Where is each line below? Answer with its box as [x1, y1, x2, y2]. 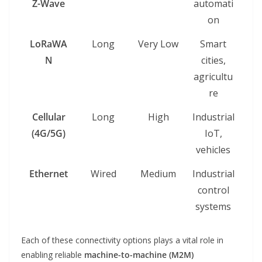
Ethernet [29, 167, 68, 181]
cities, [201, 54, 226, 67]
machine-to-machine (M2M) [84, 249, 194, 261]
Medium [140, 167, 176, 181]
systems [195, 200, 231, 213]
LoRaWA [30, 37, 67, 51]
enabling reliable [21, 249, 84, 261]
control [197, 184, 229, 197]
